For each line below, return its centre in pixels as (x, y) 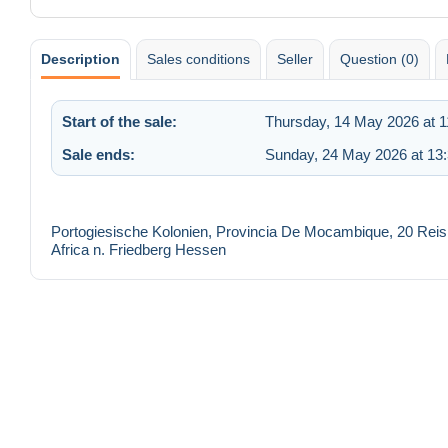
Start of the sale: (119, 121)
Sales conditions (198, 58)
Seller (295, 58)
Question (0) (379, 58)
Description (80, 58)
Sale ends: (98, 154)
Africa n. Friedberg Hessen (138, 250)
